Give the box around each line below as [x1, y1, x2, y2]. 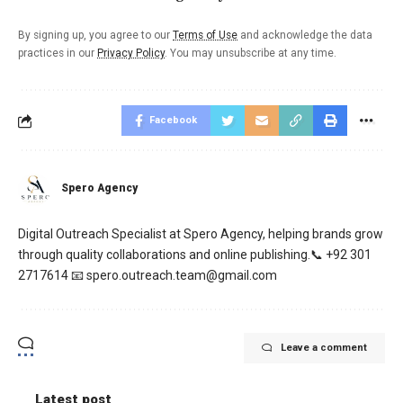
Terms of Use [173, 29, 237, 41]
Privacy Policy [97, 47, 165, 59]
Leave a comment [281, 342, 367, 354]
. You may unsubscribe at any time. [165, 47, 336, 59]
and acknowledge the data [237, 29, 372, 41]
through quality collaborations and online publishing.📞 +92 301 [18, 247, 372, 262]
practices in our [18, 47, 97, 59]
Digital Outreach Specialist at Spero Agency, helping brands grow [18, 227, 383, 241]
